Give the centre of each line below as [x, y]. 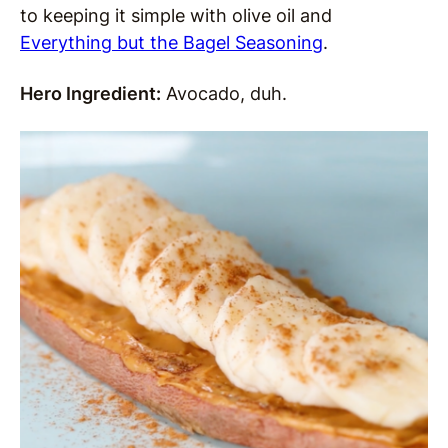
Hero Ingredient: [90, 93]
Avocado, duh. [226, 93]
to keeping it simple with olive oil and [176, 15]
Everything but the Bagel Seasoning [171, 42]
